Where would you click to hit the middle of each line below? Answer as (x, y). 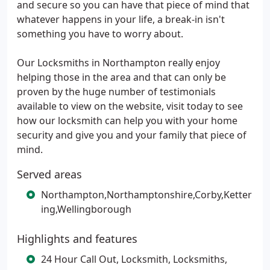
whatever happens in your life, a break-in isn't (121, 19)
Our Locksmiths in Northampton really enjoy (118, 63)
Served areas (49, 174)
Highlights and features (77, 239)
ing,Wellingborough (86, 209)
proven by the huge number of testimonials (116, 92)
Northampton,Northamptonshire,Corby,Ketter (146, 195)
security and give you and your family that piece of (132, 135)
